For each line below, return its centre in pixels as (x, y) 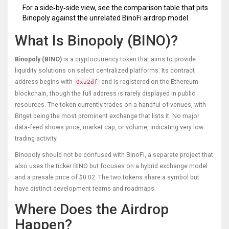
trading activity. (36, 139)
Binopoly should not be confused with (71, 155)
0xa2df (87, 82)
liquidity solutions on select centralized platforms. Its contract (105, 71)
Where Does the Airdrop (92, 210)
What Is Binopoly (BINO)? (96, 41)
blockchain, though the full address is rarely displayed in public (105, 94)
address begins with (44, 82)
